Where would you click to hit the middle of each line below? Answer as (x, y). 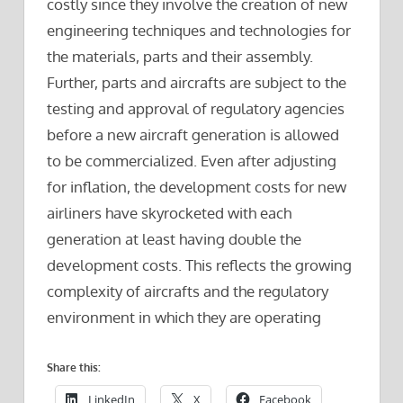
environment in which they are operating (184, 317)
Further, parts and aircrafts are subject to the (197, 82)
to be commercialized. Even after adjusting (192, 160)
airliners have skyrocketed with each (169, 212)
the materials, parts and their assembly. (180, 56)
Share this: (74, 368)
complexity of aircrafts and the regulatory (188, 291)
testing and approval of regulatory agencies (196, 108)
